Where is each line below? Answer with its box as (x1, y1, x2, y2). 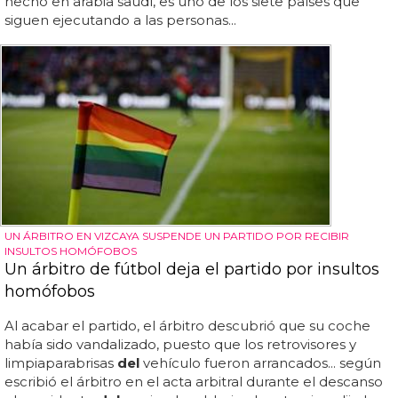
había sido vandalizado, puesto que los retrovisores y (4, 336, 356, 354)
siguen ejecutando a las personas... (4, 11, 236, 28)
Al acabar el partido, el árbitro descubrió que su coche (4, 317, 370, 335)
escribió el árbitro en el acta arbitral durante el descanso (4, 373, 383, 391)
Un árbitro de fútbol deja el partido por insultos (4, 259, 379, 280)
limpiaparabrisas (4, 354, 117, 372)
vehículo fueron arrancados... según (139, 354, 381, 372)
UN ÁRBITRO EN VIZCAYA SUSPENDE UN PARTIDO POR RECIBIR (4, 229, 349, 243)
